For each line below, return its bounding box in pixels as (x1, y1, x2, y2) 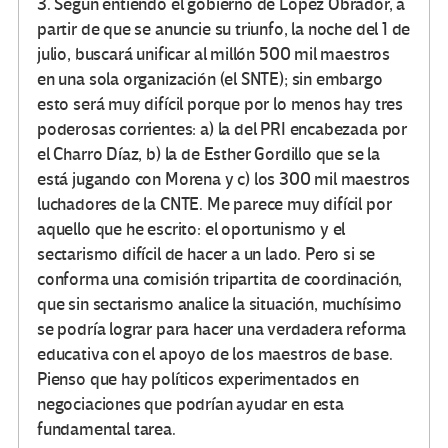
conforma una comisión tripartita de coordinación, (37, 268, 403, 290)
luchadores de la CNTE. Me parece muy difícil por (37, 193, 392, 215)
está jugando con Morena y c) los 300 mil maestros (37, 168, 411, 190)
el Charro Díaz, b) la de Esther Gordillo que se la (37, 143, 381, 165)
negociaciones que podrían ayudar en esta (37, 393, 344, 415)
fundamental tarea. (37, 418, 176, 440)
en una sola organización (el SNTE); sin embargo (37, 68, 383, 90)
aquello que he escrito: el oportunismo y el (37, 218, 346, 240)
